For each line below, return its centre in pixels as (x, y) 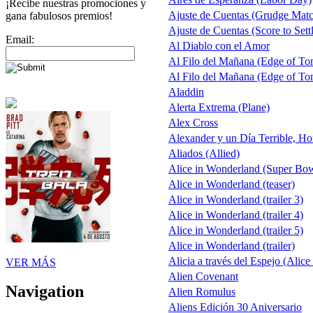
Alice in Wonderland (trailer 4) (236, 215)
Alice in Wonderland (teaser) (232, 184)
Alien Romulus (202, 292)
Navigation (45, 292)
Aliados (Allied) (204, 154)
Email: (20, 39)
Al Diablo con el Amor (219, 46)
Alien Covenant (203, 277)
